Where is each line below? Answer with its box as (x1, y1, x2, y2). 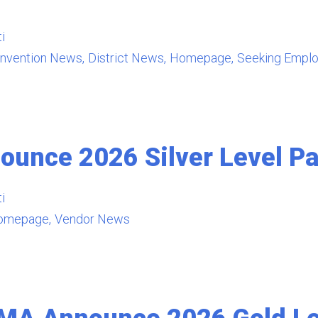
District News (88, 50, 164, 65)
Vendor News (55, 212, 130, 226)
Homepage (170, 50, 231, 65)
